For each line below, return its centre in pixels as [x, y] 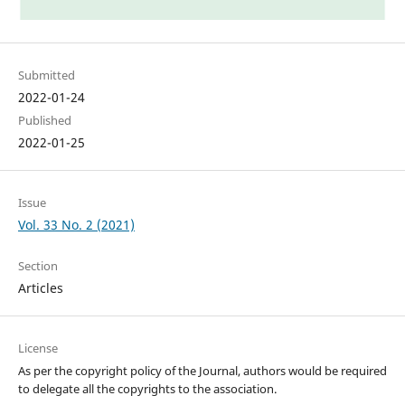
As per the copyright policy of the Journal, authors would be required [202, 371]
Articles [40, 288]
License [38, 348]
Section [38, 266]
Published [44, 120]
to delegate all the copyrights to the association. [147, 389]
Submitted [46, 75]
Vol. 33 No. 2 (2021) [76, 224]
